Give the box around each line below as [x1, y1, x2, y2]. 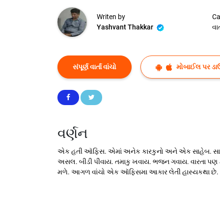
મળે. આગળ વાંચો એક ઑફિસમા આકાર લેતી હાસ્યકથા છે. [57, 168, 219, 176]
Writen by [97, 13, 125, 21]
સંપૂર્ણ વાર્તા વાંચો [73, 63, 116, 71]
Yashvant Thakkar [97, 23, 155, 31]
